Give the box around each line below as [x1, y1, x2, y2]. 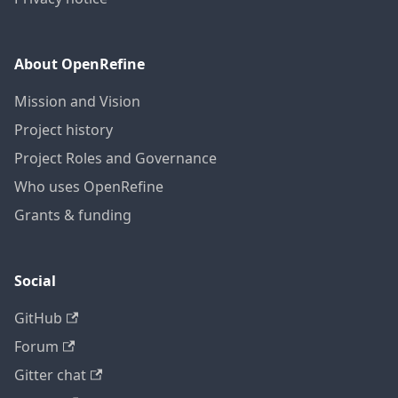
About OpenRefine [14, 54, 145, 75]
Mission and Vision [14, 92, 140, 112]
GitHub [14, 308, 62, 329]
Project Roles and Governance [14, 148, 217, 169]
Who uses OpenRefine [14, 177, 163, 197]
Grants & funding [14, 205, 131, 226]
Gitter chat [14, 365, 86, 386]
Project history [14, 120, 113, 140]
